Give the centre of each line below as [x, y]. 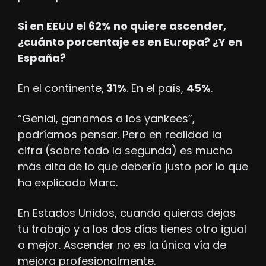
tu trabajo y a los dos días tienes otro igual [132, 229]
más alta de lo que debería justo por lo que [133, 167]
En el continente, [61, 88]
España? [42, 58]
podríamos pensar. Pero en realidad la [120, 135]
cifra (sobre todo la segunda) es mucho [125, 151]
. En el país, [156, 88]
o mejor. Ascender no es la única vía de [122, 245]
